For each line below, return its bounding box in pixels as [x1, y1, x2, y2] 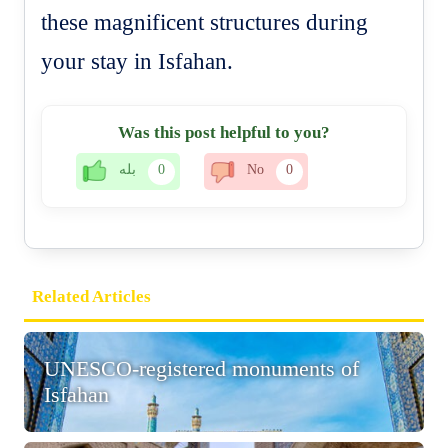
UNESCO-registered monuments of [44, 355, 360, 381]
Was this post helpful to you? [117, 122, 330, 142]
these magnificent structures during [41, 9, 369, 35]
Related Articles [32, 286, 152, 306]
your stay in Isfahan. [41, 48, 234, 74]
